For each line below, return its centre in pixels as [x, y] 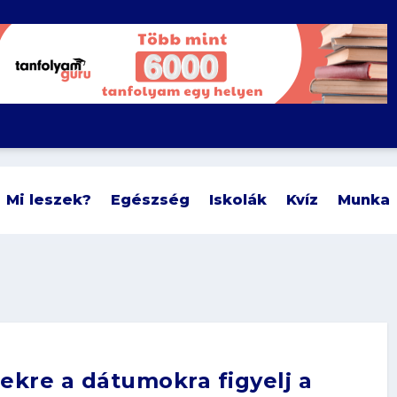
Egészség [151, 199]
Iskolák [238, 199]
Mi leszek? [49, 199]
